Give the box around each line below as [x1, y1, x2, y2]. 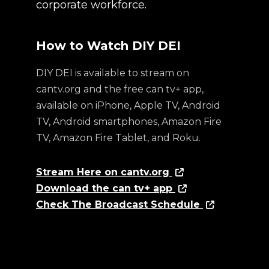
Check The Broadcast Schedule [36, 199, 203, 210]
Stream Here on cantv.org [36, 166, 172, 178]
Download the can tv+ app [36, 183, 175, 194]
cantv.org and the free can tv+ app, [36, 83, 204, 95]
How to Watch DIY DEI [36, 38, 181, 53]
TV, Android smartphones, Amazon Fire [36, 116, 222, 127]
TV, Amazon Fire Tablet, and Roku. [36, 132, 201, 144]
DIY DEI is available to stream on [36, 67, 189, 79]
